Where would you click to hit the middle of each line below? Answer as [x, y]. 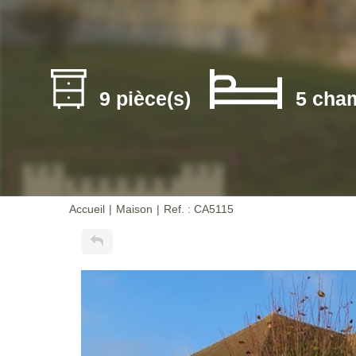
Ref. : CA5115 [199, 209]
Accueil [87, 209]
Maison [134, 209]
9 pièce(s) [145, 99]
